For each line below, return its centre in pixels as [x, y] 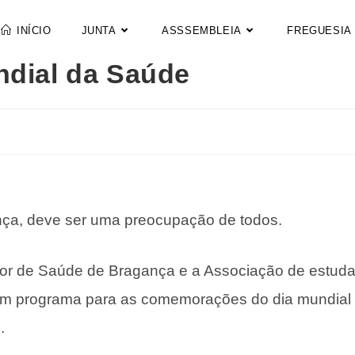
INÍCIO [34, 31]
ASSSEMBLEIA [202, 31]
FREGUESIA [319, 31]
